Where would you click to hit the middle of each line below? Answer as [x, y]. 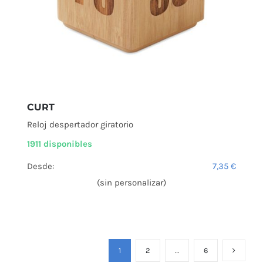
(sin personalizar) [131, 183]
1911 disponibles [60, 144]
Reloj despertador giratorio [80, 125]
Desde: [41, 166]
